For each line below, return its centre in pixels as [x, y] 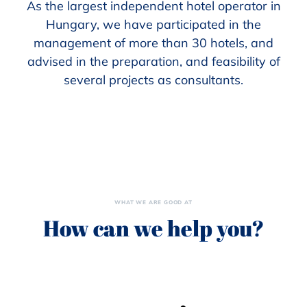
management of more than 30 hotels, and [153, 43]
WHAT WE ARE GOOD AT [153, 202]
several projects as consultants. [153, 80]
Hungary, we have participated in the [153, 24]
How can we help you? [153, 228]
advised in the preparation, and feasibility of [153, 61]
